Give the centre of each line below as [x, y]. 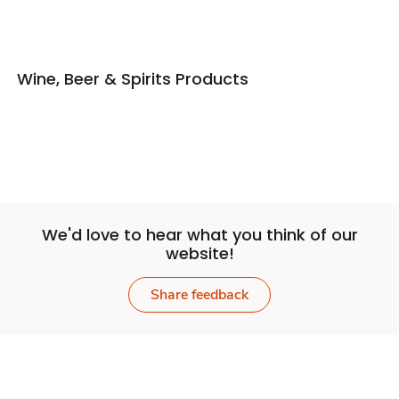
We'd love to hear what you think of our [199, 234]
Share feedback [199, 294]
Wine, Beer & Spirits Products [133, 78]
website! [199, 253]
